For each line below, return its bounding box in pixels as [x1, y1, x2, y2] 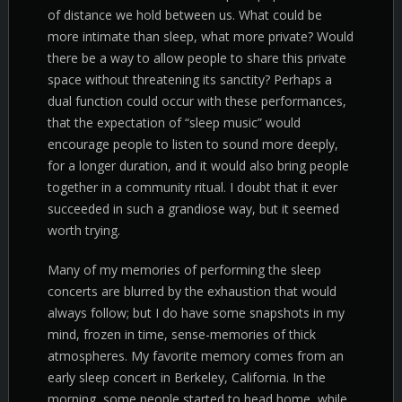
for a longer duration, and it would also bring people [48, 157, 349, 174]
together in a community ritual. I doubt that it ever [48, 179, 337, 196]
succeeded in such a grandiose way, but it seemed [48, 200, 339, 217]
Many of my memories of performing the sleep [48, 261, 321, 278]
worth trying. [48, 222, 120, 239]
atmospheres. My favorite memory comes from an [48, 347, 344, 364]
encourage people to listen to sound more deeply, [48, 135, 338, 153]
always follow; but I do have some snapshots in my [48, 304, 345, 321]
